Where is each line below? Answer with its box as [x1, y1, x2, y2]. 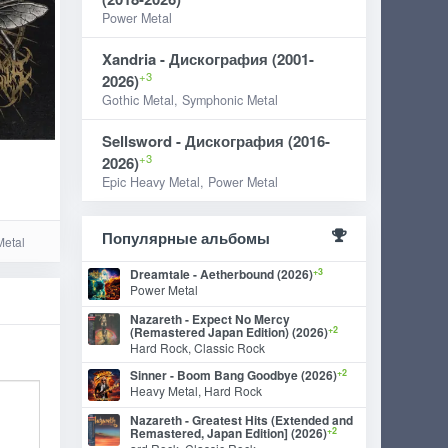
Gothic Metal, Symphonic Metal [102, 91, 279, 109]
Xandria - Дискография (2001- [102, 48, 315, 70]
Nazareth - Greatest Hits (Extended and [130, 411, 354, 429]
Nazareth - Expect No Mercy [130, 310, 291, 328]
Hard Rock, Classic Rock [130, 339, 266, 356]
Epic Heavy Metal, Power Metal [102, 173, 279, 191]
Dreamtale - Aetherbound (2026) [130, 265, 314, 283]
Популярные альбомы [102, 227, 271, 249]
